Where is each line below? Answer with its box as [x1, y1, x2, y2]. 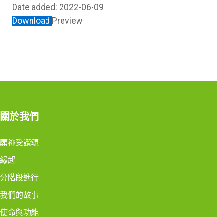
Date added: [12, 2, 59, 12]
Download [12, 15, 52, 26]
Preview [52, 15, 83, 26]
